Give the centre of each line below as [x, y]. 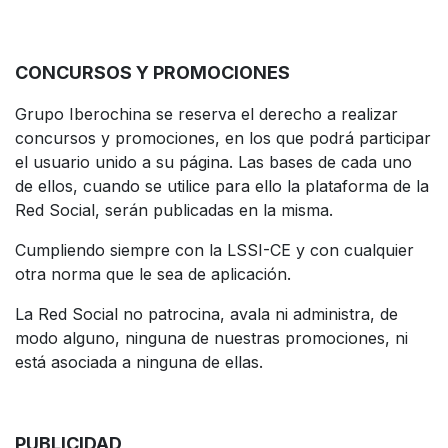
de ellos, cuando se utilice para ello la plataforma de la [222, 185]
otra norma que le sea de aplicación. [153, 273]
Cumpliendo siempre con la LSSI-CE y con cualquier [214, 249]
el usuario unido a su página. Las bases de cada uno [213, 161]
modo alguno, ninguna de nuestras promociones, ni [211, 337]
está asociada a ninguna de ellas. [139, 361]
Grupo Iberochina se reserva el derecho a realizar [206, 113]
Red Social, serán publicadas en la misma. [174, 209]
